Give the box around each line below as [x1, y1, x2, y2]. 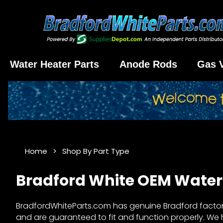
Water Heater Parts [10, 58, 100, 70]
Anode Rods [119, 58, 177, 70]
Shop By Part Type [62, 145, 129, 156]
